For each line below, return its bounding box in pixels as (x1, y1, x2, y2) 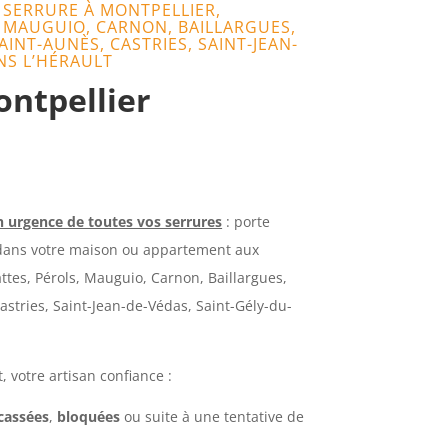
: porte (222, 211, 271, 231)
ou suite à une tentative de (120, 406, 305, 426)
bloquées (57, 406, 121, 426)
